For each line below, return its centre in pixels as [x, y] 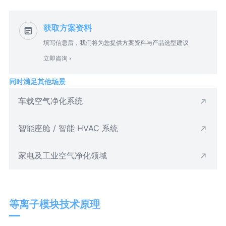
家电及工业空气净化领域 [62, 155]
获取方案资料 [67, 27]
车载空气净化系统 [50, 101]
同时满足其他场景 [37, 81]
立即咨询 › [57, 58]
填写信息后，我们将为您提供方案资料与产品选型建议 [116, 42]
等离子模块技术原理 [54, 204]
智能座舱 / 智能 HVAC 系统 [68, 128]
